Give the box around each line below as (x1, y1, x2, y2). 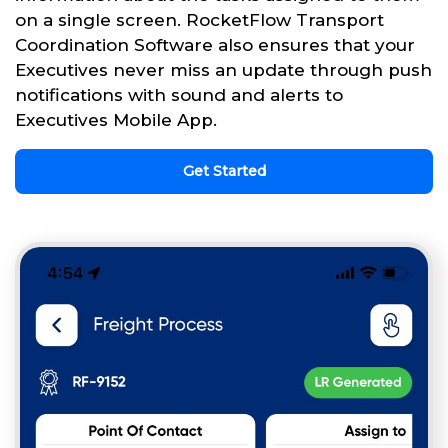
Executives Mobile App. (15, 109, 217, 130)
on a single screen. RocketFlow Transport (15, 9, 384, 30)
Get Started (182, 161, 266, 180)
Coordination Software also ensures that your (15, 34, 415, 55)
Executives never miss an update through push (15, 59, 432, 80)
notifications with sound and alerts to (15, 84, 343, 105)
